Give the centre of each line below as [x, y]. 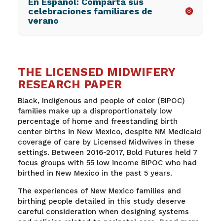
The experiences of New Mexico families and [99, 191]
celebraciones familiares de [90, 11]
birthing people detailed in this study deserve [101, 201]
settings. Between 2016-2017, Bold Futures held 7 [108, 152]
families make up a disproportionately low [95, 111]
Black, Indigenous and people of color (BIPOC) [101, 100]
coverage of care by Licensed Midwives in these [106, 142]
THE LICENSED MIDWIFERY [96, 72]
